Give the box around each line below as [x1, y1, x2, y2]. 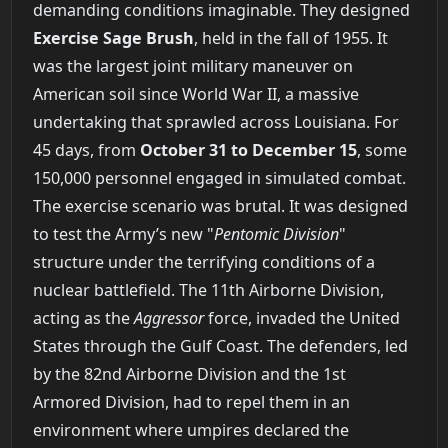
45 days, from [32, 139, 140, 162]
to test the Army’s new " [32, 223, 214, 246]
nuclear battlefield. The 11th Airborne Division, [32, 279, 384, 302]
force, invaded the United [203, 307, 400, 330]
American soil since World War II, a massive [32, 83, 359, 106]
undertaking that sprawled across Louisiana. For [32, 111, 399, 134]
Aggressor [133, 307, 204, 330]
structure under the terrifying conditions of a [32, 251, 375, 274]
